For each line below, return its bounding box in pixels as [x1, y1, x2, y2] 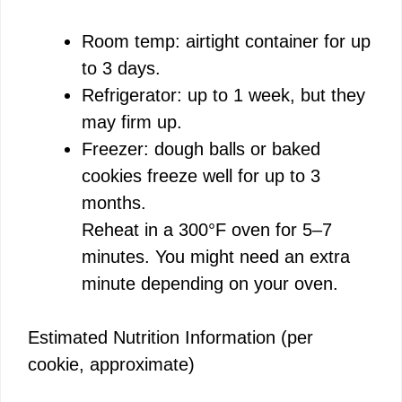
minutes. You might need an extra [82, 246, 350, 267]
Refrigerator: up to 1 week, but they [82, 84, 365, 105]
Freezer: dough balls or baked [82, 138, 320, 159]
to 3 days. [82, 57, 161, 78]
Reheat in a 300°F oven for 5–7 [82, 219, 332, 240]
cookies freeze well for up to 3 [82, 165, 320, 186]
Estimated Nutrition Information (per [28, 327, 313, 347]
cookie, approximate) [28, 354, 195, 374]
